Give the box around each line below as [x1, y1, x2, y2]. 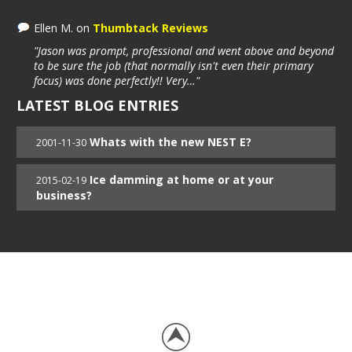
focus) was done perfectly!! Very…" [34, 73, 200, 89]
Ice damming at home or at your [90, 172, 274, 188]
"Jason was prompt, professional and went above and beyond [34, 43, 335, 59]
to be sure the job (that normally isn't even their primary [34, 58, 313, 74]
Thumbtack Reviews [93, 20, 209, 36]
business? [36, 188, 93, 203]
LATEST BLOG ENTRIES [16, 96, 179, 115]
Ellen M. [34, 20, 77, 36]
